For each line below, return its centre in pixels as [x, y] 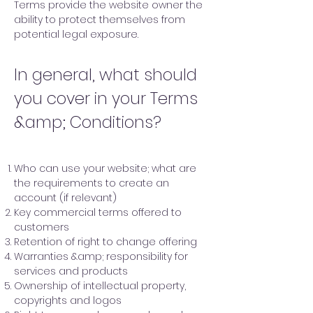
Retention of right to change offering [105, 242]
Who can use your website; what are [105, 168]
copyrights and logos [68, 300]
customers [42, 227]
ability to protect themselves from [100, 20]
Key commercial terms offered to [98, 212]
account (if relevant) [65, 198]
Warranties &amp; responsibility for [101, 256]
